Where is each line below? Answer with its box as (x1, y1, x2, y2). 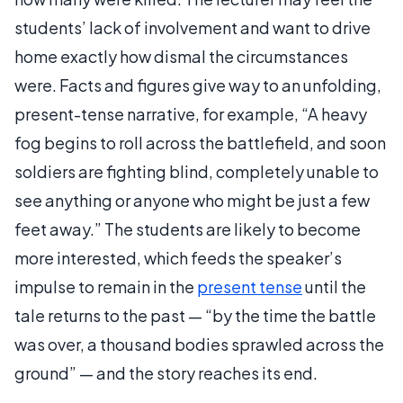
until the (302, 275, 366, 297)
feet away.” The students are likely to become (14, 218, 361, 239)
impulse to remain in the (14, 275, 197, 297)
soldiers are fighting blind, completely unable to (14, 160, 379, 182)
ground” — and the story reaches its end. (14, 362, 318, 383)
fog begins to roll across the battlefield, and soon (14, 131, 386, 153)
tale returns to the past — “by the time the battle (14, 304, 376, 326)
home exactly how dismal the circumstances (14, 45, 348, 67)
